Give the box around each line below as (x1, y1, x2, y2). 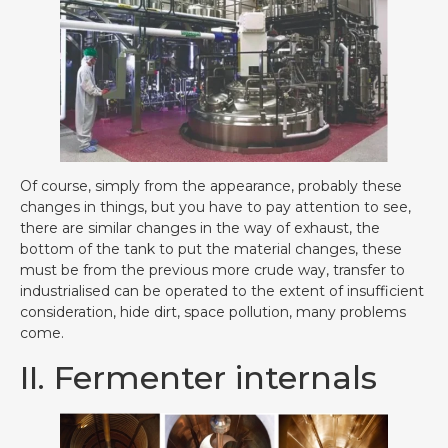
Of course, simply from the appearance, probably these (20, 177, 402, 196)
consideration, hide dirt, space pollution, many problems (20, 303, 406, 322)
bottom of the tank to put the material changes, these (20, 240, 402, 259)
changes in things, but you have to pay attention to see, (20, 198, 411, 217)
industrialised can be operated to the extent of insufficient (20, 282, 424, 301)
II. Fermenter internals (20, 357, 377, 397)
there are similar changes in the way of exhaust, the (20, 219, 380, 238)
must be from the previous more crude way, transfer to (20, 261, 405, 280)
